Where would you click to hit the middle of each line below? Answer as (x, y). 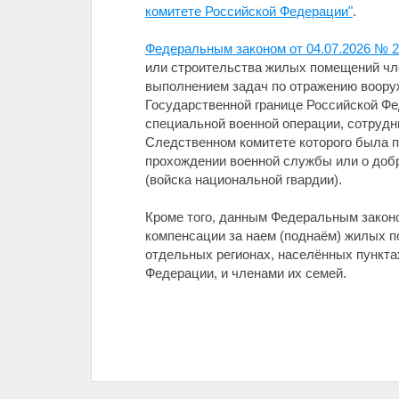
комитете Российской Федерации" (249, 11)
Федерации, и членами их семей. (246, 273)
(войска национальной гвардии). (244, 179)
